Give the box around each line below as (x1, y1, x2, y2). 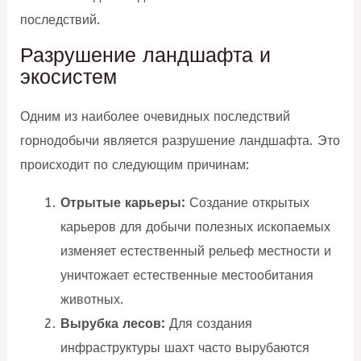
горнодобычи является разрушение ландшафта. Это (20, 133, 341, 149)
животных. (60, 291, 124, 307)
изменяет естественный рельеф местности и (60, 243, 331, 259)
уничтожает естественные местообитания (60, 267, 313, 283)
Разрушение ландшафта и (20, 44, 272, 68)
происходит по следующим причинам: (20, 157, 251, 173)
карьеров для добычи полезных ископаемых (60, 218, 330, 234)
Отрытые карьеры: (60, 194, 185, 210)
